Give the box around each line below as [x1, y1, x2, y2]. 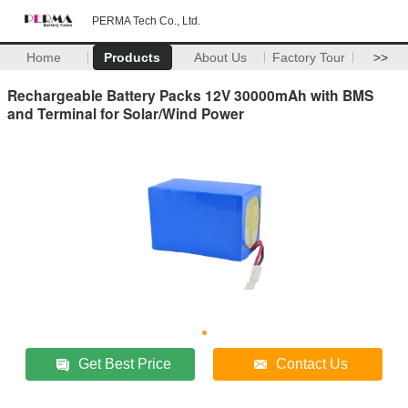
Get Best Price [78, 355, 172, 372]
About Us [194, 50, 248, 65]
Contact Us [276, 355, 349, 372]
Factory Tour [272, 50, 346, 65]
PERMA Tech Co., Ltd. [92, 15, 200, 27]
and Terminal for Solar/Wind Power [7, 102, 244, 124]
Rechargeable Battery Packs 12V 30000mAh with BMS [7, 84, 373, 106]
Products [104, 50, 161, 65]
